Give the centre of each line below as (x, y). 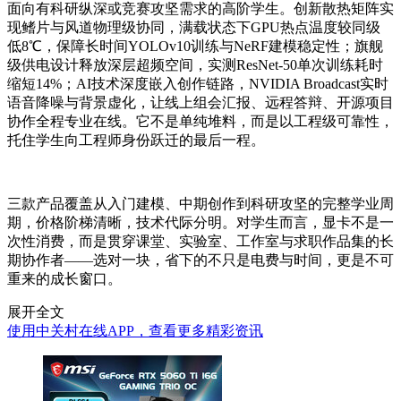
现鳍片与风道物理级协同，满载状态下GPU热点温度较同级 (194, 28)
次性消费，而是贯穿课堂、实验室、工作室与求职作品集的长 (200, 242)
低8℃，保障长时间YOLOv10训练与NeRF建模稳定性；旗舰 (195, 47)
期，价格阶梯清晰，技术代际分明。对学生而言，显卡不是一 (200, 223)
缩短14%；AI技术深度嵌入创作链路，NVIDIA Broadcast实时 (198, 84)
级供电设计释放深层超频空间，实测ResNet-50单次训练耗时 (195, 65)
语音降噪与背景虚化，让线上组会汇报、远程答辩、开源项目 (200, 103)
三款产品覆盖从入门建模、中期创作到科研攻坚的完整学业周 (200, 204)
